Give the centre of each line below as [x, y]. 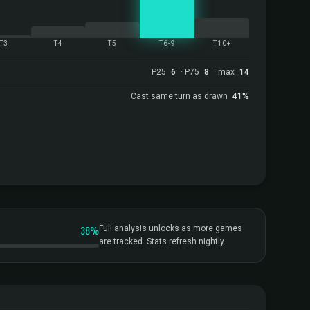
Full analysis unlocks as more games [171, 228]
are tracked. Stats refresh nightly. [162, 241]
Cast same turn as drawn [180, 96]
